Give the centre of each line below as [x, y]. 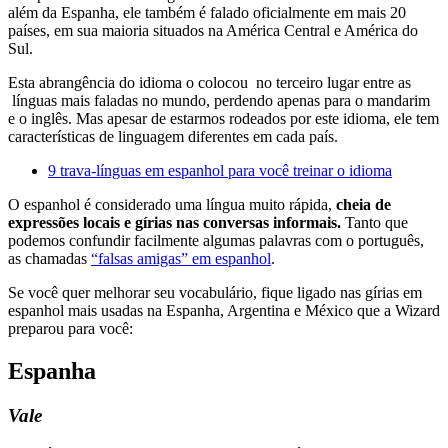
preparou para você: [70, 328]
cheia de [363, 204]
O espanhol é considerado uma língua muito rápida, [172, 204]
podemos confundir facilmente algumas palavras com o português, [216, 240]
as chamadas [49, 258]
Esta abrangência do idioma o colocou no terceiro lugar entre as [209, 82]
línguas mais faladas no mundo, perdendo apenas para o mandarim [219, 100]
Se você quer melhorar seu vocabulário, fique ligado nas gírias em [215, 292]
